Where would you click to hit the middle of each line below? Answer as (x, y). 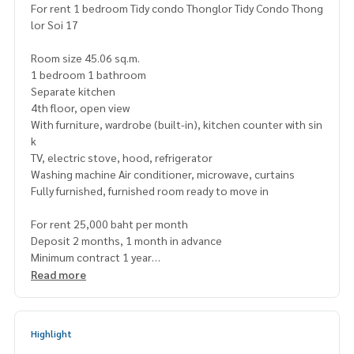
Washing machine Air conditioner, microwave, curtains (163, 174)
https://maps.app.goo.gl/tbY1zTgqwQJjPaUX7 (166, 290)
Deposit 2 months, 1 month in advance (126, 241)
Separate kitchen (73, 91)
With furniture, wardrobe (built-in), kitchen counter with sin (177, 124)
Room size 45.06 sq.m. (85, 58)
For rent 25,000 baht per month (109, 224)
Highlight (51, 334)
